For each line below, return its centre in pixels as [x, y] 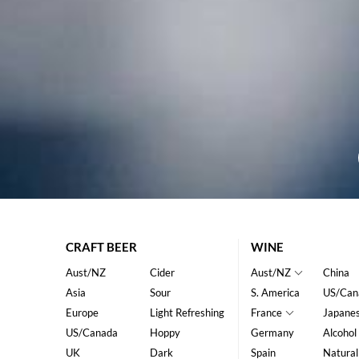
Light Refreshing [187, 313]
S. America [275, 293]
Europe [83, 313]
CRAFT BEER [102, 247]
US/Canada [92, 333]
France [266, 313]
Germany [272, 333]
